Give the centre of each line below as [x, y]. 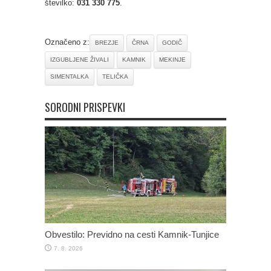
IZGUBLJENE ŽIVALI [80, 59]
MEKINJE [172, 59]
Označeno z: [67, 42]
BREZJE [107, 42]
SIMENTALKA [70, 76]
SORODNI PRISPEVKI [85, 107]
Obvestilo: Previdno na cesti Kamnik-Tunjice [132, 234]
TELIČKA [115, 76]
